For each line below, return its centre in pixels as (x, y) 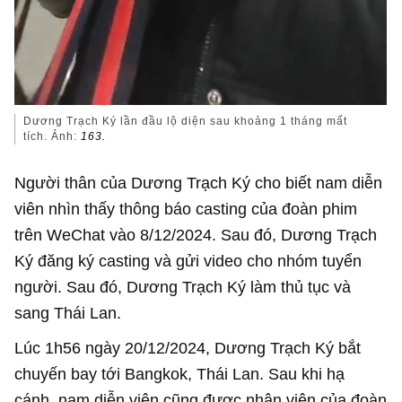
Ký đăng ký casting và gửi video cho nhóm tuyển (188, 261)
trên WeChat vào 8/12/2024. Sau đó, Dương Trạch (196, 235)
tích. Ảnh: (52, 137)
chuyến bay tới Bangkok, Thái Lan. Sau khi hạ (180, 374)
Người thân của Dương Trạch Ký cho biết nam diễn (199, 183)
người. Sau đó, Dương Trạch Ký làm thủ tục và (183, 287)
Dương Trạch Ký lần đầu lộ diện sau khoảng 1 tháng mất (186, 122)
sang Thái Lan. (68, 313)
